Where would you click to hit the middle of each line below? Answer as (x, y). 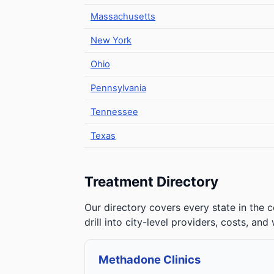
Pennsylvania (118, 88)
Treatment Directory (151, 181)
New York (111, 40)
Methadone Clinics (150, 259)
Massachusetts (123, 17)
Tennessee (114, 112)
